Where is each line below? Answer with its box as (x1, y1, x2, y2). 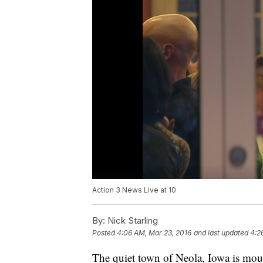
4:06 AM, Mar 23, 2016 (117, 228, 191, 238)
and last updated (194, 228, 248, 238)
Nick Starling (105, 215, 158, 227)
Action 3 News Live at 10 (92, 186, 176, 195)
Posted (92, 228, 117, 238)
